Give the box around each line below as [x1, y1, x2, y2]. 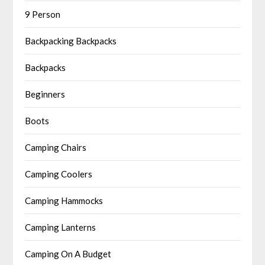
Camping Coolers [25, 169, 93, 180]
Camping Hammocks [25, 195, 104, 206]
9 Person [25, 9, 61, 20]
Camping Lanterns [25, 222, 96, 233]
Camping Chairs [25, 142, 87, 153]
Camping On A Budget [25, 248, 112, 260]
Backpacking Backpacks [25, 35, 117, 47]
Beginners [25, 89, 66, 100]
